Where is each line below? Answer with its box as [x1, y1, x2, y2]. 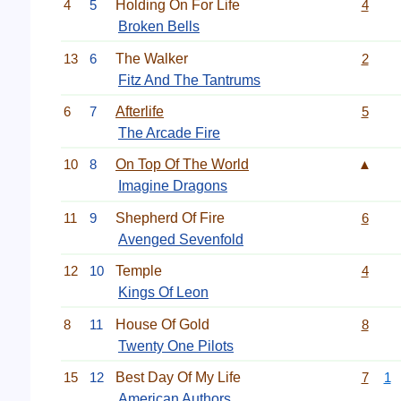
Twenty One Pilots [118, 337, 234, 354]
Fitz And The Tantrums [118, 72, 260, 88]
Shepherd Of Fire [115, 209, 225, 226]
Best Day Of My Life [115, 369, 241, 385]
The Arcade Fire [118, 125, 220, 141]
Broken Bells [118, 19, 200, 35]
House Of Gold [115, 316, 209, 332]
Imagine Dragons [118, 178, 227, 194]
